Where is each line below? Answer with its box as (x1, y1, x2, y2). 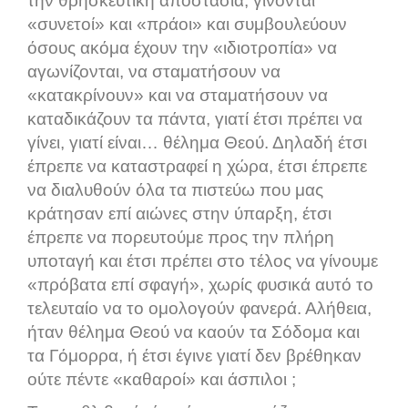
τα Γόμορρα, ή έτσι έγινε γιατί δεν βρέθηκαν (27, 346, 362, 366)
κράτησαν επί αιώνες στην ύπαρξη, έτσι (27, 204, 331, 224)
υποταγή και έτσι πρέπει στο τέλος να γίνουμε (27, 251, 378, 271)
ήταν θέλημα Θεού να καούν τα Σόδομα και (27, 322, 360, 342)
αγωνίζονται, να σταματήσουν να (27, 62, 280, 82)
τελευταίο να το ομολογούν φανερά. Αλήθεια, (27, 299, 372, 319)
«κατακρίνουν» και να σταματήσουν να (27, 86, 328, 106)
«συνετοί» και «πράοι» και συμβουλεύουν (27, 15, 347, 35)
